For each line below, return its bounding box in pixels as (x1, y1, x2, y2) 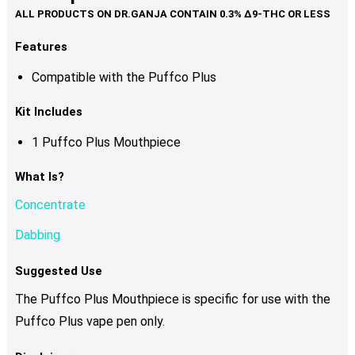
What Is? (14, 169, 64, 184)
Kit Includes (14, 104, 86, 119)
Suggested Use (14, 263, 102, 278)
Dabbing (14, 227, 60, 242)
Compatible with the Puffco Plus (31, 69, 216, 85)
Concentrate (14, 197, 86, 212)
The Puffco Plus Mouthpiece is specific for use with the (14, 291, 330, 307)
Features (14, 39, 71, 54)
